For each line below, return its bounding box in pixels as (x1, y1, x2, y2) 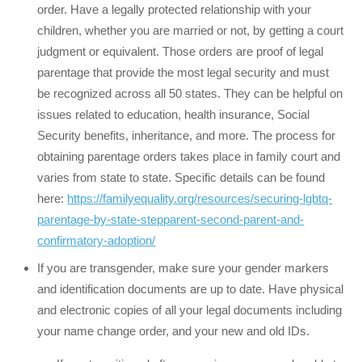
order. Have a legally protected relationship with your (37, 2, 312, 17)
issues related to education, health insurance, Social (37, 107, 310, 122)
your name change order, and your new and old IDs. (37, 323, 310, 338)
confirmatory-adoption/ (37, 234, 156, 248)
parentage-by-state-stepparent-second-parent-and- (37, 213, 305, 227)
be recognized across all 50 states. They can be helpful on (37, 86, 343, 101)
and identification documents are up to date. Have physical (37, 281, 344, 296)
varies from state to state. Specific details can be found (37, 170, 326, 185)
